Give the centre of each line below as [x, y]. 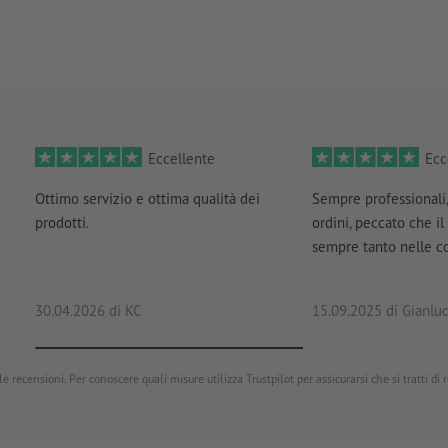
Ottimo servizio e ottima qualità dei [147, 198]
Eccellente [181, 158]
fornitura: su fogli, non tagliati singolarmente [188, 21]
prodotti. [61, 222]
